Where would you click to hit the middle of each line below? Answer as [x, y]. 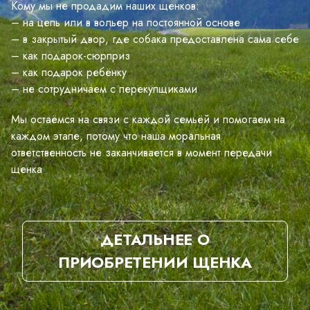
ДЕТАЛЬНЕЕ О [155, 239]
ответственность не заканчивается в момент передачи [142, 152]
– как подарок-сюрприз [71, 55]
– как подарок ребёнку [69, 72]
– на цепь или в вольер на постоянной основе [126, 22]
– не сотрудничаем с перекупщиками [104, 89]
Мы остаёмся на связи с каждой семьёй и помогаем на [148, 119]
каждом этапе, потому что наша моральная [116, 136]
